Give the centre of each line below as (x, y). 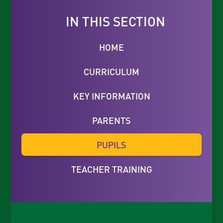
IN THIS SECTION (115, 21)
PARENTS (111, 120)
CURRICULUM (111, 71)
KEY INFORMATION (111, 96)
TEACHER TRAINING (111, 169)
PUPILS (111, 145)
